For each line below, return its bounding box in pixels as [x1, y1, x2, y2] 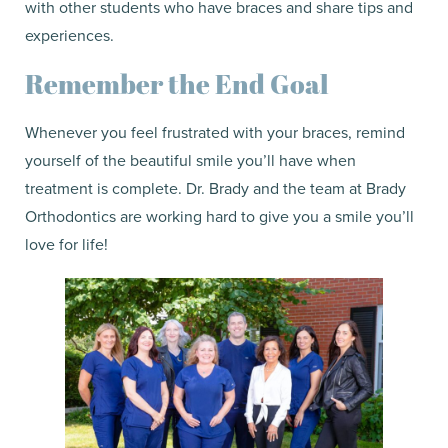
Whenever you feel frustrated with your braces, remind [25, 121, 405, 144]
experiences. [25, 24, 114, 47]
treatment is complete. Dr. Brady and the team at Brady [25, 177, 406, 200]
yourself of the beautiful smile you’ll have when [25, 149, 356, 172]
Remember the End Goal [25, 65, 329, 103]
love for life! [25, 233, 108, 256]
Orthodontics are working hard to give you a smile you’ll [25, 205, 414, 228]
